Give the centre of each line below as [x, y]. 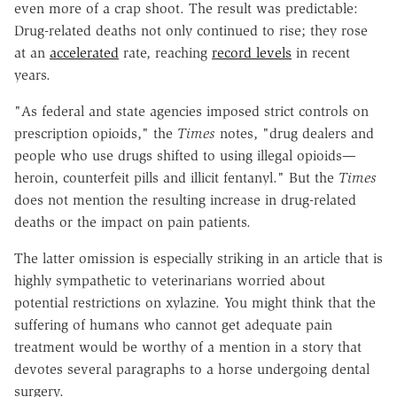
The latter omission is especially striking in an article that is [198, 258]
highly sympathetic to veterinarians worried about [170, 280]
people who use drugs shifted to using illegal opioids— [185, 155]
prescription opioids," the [96, 133]
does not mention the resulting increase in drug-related [185, 199]
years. [32, 74]
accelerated [84, 52]
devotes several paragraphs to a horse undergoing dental [192, 369]
